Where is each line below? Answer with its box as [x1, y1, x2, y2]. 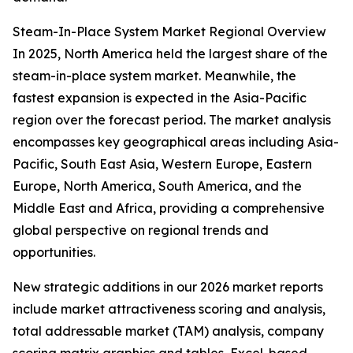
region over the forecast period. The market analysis [13, 112, 331, 128]
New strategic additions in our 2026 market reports [13, 279, 323, 295]
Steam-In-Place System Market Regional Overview [13, 24, 326, 40]
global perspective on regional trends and [13, 222, 269, 239]
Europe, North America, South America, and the [13, 178, 302, 195]
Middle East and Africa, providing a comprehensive [13, 200, 325, 217]
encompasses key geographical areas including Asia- [13, 134, 339, 150]
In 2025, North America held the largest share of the [13, 46, 328, 62]
